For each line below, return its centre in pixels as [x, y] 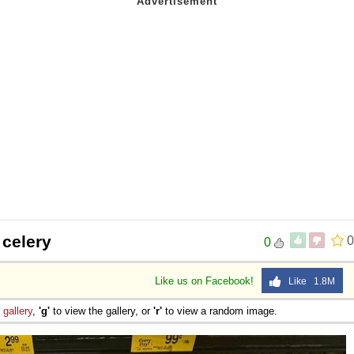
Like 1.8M [308, 281]
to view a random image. [220, 311]
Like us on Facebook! [206, 281]
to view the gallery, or [102, 311]
